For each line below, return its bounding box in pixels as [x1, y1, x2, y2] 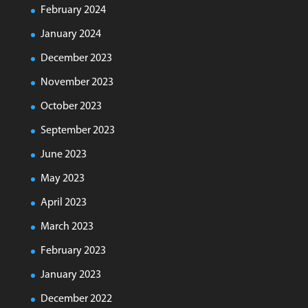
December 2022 [40, 294, 112, 305]
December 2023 [40, 53, 112, 64]
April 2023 [40, 197, 87, 208]
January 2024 [40, 29, 101, 40]
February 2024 [40, 5, 106, 16]
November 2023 [40, 77, 113, 88]
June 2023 [40, 149, 87, 160]
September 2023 [40, 125, 115, 136]
